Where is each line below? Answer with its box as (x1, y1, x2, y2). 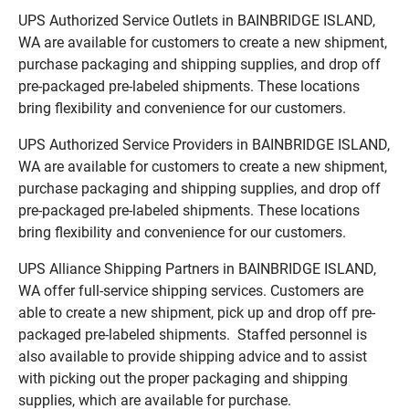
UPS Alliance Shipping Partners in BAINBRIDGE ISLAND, (18, 259, 376, 278)
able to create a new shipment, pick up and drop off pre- (18, 303, 375, 321)
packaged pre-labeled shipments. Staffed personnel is (18, 325, 367, 343)
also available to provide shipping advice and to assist (18, 347, 367, 365)
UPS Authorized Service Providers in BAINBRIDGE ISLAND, (18, 135, 390, 153)
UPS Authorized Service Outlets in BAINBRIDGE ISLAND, (18, 11, 375, 29)
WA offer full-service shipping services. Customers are (18, 281, 363, 299)
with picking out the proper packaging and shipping (18, 369, 348, 387)
